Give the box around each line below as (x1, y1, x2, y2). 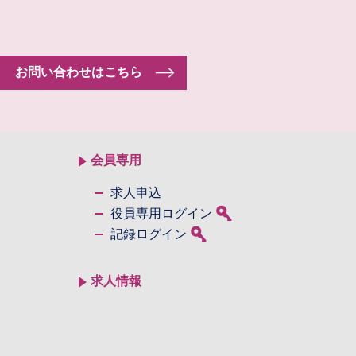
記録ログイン (110, 226, 187, 242)
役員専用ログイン (110, 206, 212, 221)
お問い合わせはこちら (14, 64, 142, 80)
